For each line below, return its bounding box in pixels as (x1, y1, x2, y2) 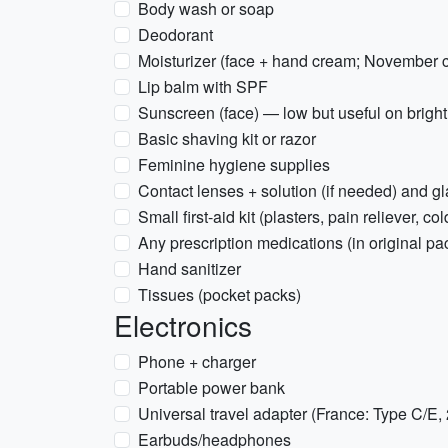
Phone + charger (138, 350, 256, 373)
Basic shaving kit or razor (138, 127, 316, 150)
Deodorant (138, 23, 213, 46)
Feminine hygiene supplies (138, 153, 330, 176)
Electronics (114, 305, 252, 345)
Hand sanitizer (138, 257, 241, 280)
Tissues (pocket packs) (138, 283, 301, 306)
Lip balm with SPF (138, 75, 268, 98)
